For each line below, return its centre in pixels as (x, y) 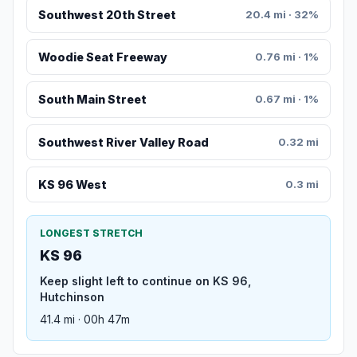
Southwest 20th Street (107, 14)
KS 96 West (72, 185)
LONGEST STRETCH (91, 233)
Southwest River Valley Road (123, 142)
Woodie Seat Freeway (102, 57)
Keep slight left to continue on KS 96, (145, 281)
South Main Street (92, 100)
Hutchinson (72, 297)
